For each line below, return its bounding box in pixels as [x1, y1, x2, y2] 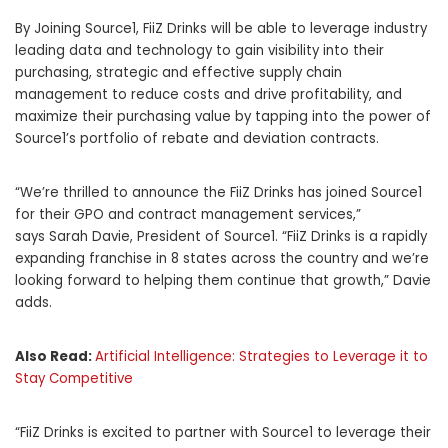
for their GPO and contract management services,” [15, 205, 361, 224]
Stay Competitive [15, 369, 133, 388]
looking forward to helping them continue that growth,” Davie [15, 271, 431, 290]
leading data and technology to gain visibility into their [15, 41, 384, 60]
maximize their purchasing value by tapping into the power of [15, 107, 431, 126]
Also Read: [15, 347, 95, 366]
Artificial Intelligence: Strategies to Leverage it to [95, 347, 428, 366]
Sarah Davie [49, 227, 130, 246]
